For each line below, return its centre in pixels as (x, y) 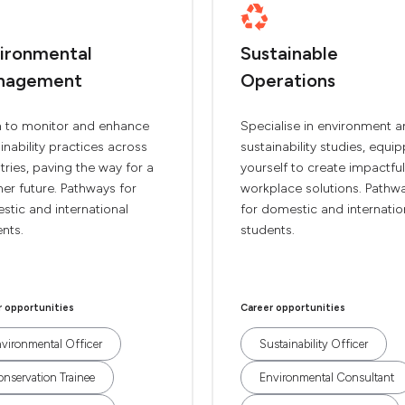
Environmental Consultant (327, 377)
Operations (288, 80)
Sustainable (289, 53)
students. (268, 230)
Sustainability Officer (314, 344)
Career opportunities (293, 308)
